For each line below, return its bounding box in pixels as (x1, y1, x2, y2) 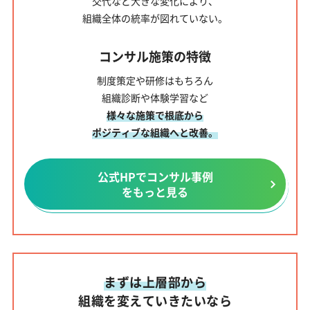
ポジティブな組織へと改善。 (92, 125, 218, 140)
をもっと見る (122, 183, 188, 201)
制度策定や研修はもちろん (97, 73, 213, 88)
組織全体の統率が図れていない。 (82, 11, 228, 26)
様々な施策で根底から (107, 108, 203, 122)
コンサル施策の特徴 (99, 47, 211, 66)
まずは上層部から (104, 273, 206, 291)
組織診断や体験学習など (102, 91, 208, 105)
